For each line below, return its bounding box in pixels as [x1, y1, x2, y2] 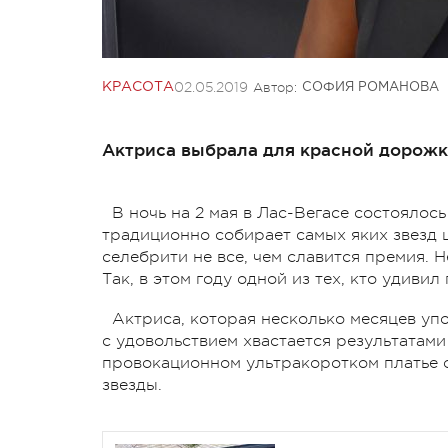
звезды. [102, 375, 162, 394]
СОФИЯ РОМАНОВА [302, 81, 439, 93]
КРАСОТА [102, 80, 174, 93]
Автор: [253, 79, 297, 95]
